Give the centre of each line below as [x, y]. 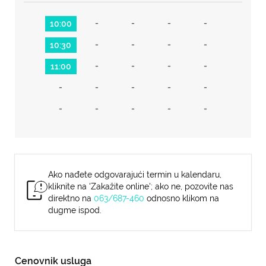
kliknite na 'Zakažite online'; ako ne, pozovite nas [141, 186]
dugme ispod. [75, 210]
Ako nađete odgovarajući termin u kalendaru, [135, 175]
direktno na [71, 198]
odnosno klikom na [182, 198]
